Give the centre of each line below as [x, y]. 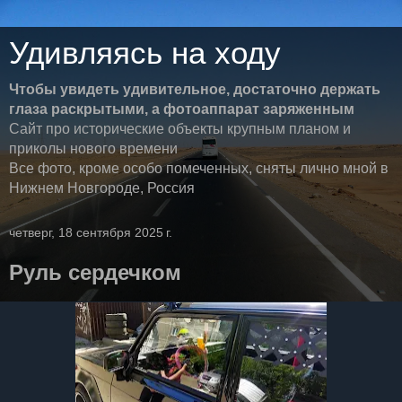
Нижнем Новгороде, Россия [102, 188]
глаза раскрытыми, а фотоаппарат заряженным [182, 109]
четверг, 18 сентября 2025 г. [91, 232]
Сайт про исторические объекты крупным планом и [180, 129]
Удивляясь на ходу [145, 53]
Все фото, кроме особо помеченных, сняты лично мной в [199, 168]
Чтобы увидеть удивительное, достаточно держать [195, 89]
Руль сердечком [95, 272]
